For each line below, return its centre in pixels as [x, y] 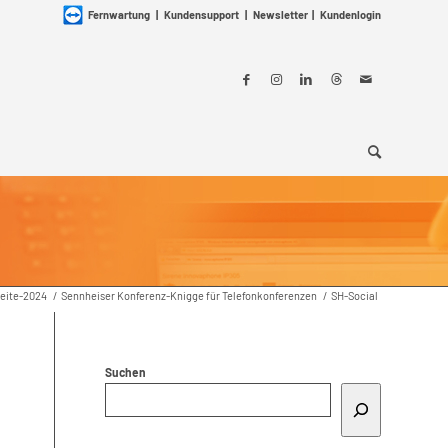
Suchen [126, 372]
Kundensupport [201, 14]
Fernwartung [119, 14]
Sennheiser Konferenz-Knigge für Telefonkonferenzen [189, 295]
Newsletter [280, 14]
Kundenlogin [350, 14]
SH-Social [354, 295]
